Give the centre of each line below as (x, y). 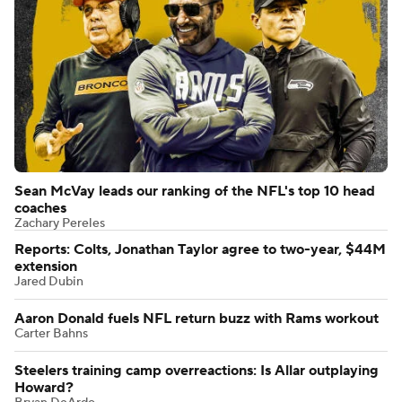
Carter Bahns (51, 333)
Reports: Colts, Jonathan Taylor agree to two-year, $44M (200, 249)
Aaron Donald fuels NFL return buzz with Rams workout (197, 318)
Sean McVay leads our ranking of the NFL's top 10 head (195, 191)
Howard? (44, 387)
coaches (40, 208)
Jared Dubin (49, 281)
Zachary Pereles (60, 223)
